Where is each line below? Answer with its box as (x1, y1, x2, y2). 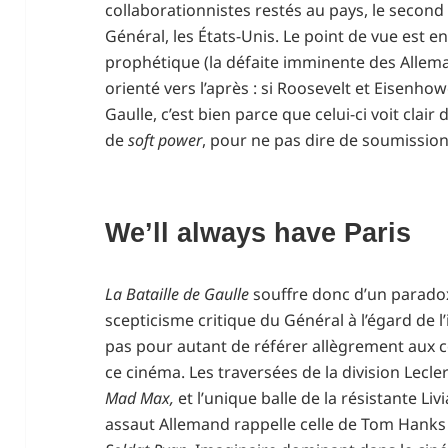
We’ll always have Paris (105, 217, 412, 248)
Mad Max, (105, 386, 175, 409)
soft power (128, 128, 203, 151)
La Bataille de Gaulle (105, 282, 250, 305)
